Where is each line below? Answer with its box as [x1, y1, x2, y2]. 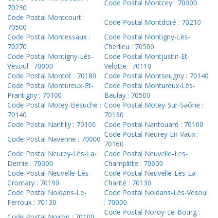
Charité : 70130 [104, 178, 151, 188]
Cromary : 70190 [7, 178, 59, 188]
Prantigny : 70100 [7, 91, 62, 100]
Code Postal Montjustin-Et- [104, 52, 190, 61]
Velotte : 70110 [104, 61, 151, 71]
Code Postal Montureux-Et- [7, 81, 93, 91]
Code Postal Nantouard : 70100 [104, 120, 203, 129]
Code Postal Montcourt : [7, 13, 85, 22]
